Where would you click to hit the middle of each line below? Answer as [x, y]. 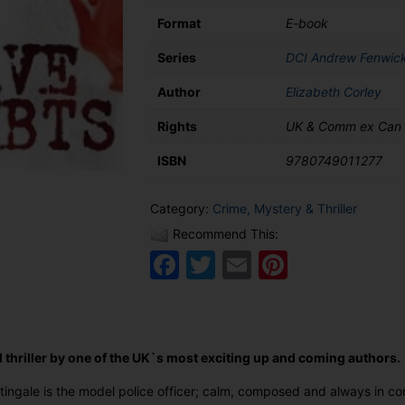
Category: [181, 208]
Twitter [264, 264]
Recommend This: [225, 233]
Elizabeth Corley [333, 92]
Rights [177, 126]
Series [176, 57]
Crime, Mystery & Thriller [284, 208]
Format [179, 23]
